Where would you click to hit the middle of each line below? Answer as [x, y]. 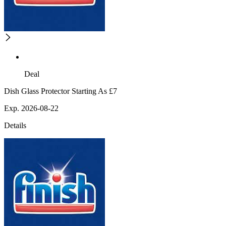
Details [15, 126]
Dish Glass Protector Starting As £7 [61, 91]
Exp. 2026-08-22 [31, 108]
